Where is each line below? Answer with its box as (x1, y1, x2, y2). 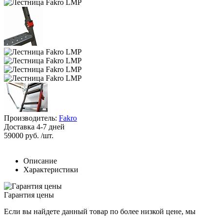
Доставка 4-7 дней (4, 122, 65, 131)
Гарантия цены (4, 190, 54, 199)
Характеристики (23, 165, 78, 174)
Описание (23, 156, 57, 165)
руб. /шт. (23, 131, 54, 140)
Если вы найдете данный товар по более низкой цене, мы (4, 207, 196, 216)
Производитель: (4, 113, 59, 122)
